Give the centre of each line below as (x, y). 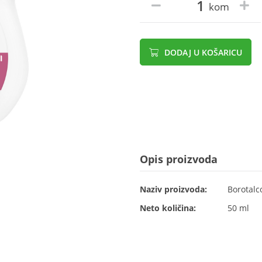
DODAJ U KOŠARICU (202, 52)
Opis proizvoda (179, 159)
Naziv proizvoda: (173, 189)
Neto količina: (168, 208)
